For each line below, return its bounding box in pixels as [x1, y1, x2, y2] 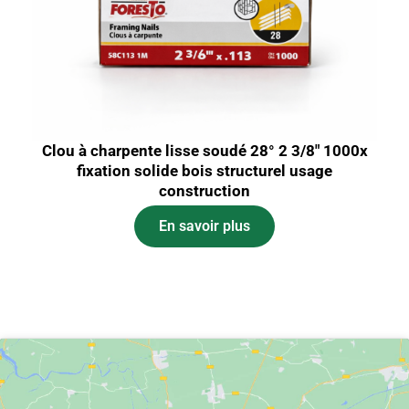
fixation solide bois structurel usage [77, 162, 332, 181]
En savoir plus [159, 217, 250, 236]
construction [159, 182, 250, 201]
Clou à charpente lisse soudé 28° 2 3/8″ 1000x [41, 142, 368, 161]
